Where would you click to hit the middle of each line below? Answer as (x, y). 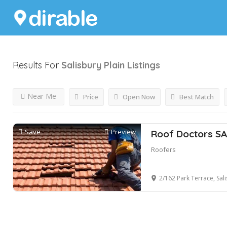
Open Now (138, 97)
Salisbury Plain (93, 65)
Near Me (42, 96)
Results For (37, 65)
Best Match (196, 97)
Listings (144, 65)
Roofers (163, 149)
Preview (123, 132)
